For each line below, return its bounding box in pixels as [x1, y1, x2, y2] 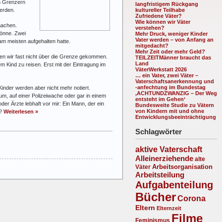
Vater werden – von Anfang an [135, 36, 214, 43]
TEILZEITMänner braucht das [135, 54, 211, 60]
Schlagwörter [135, 127, 182, 136]
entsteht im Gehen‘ [135, 96, 185, 102]
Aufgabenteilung [135, 179, 213, 191]
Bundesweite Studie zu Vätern [135, 102, 214, 108]
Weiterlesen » [3, 108, 38, 114]
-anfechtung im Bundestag [135, 84, 206, 90]
